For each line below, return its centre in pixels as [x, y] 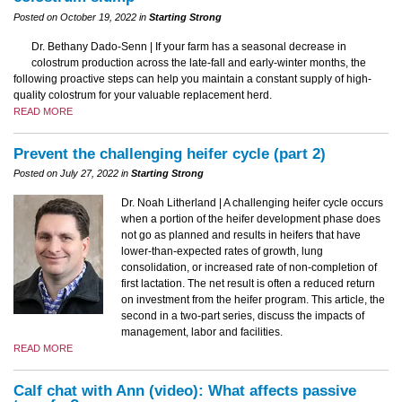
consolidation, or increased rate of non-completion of [249, 267]
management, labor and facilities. [202, 332]
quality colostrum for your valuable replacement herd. [143, 95]
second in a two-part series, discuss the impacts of [243, 315]
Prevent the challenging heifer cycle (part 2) [170, 153]
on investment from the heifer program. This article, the [253, 299]
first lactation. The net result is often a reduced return [248, 283]
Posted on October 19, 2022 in [81, 17]
